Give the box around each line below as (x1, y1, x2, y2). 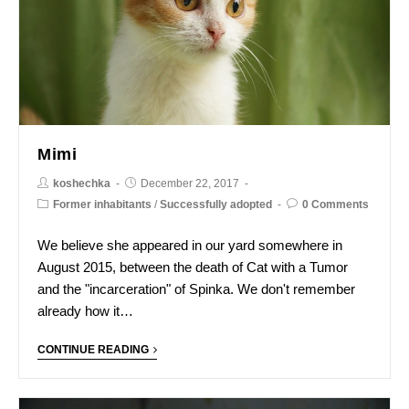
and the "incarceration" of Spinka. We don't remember (37, 280, 355, 297)
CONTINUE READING (37, 342, 149, 356)
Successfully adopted (160, 197, 272, 211)
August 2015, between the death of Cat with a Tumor (37, 258, 348, 275)
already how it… (37, 302, 133, 319)
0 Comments (302, 197, 369, 211)
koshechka (53, 176, 110, 190)
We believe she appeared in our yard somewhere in (37, 236, 342, 253)
